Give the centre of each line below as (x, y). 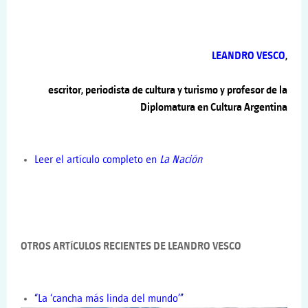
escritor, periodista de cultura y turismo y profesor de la (168, 91)
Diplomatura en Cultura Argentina (214, 108)
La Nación (181, 159)
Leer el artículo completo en (97, 159)
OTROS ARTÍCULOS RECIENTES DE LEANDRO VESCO (131, 247)
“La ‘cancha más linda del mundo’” (109, 298)
